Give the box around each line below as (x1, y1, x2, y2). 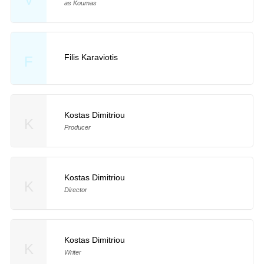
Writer (64, 248, 81, 256)
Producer (64, 124, 91, 131)
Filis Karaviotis (64, 52, 118, 62)
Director (64, 186, 87, 193)
